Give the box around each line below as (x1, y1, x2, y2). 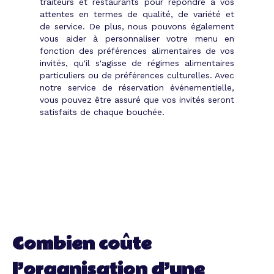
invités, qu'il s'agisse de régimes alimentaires (40, 57, 234, 68)
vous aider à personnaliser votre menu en (40, 33, 234, 43)
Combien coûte (12, 231, 152, 257)
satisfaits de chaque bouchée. (40, 106, 165, 117)
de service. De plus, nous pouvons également (40, 21, 234, 31)
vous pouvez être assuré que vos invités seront (40, 94, 234, 105)
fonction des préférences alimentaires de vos (40, 45, 234, 56)
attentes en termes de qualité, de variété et (40, 9, 234, 19)
